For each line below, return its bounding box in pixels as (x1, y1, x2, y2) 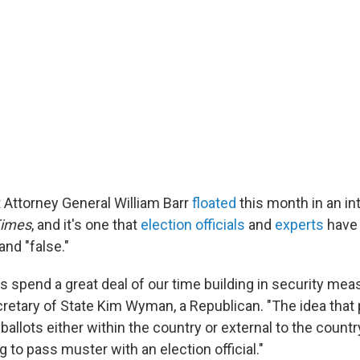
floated (192, 194, 239, 211)
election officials (141, 215, 245, 233)
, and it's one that (31, 215, 141, 233)
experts (275, 215, 324, 233)
